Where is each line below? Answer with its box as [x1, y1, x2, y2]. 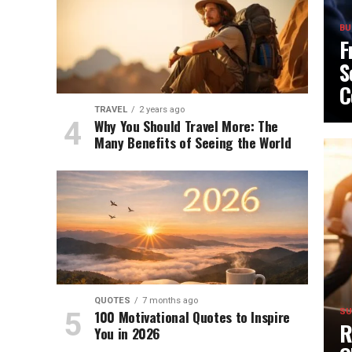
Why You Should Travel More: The [93, 115, 279, 136]
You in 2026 [93, 323, 161, 343]
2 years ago [138, 104, 185, 115]
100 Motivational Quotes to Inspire [93, 306, 291, 327]
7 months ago [141, 295, 198, 306]
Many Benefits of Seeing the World [93, 132, 291, 152]
